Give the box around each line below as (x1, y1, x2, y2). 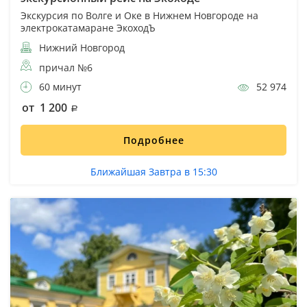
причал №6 (39, 60, 93, 74)
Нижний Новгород (36, 40, 125, 54)
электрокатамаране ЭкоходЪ (21, 21, 156, 34)
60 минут (36, 79, 82, 93)
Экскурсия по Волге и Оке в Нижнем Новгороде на (21, 8, 258, 22)
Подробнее (123, 133, 184, 147)
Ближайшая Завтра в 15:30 (90, 164, 217, 178)
